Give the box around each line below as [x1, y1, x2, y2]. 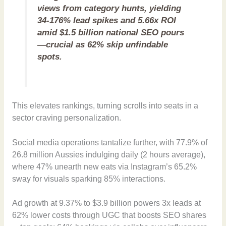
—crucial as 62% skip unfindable [37, 39, 168, 49]
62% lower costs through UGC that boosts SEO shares [12, 211, 206, 220]
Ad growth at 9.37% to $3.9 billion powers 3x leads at [12, 199, 201, 208]
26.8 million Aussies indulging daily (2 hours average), [12, 150, 205, 159]
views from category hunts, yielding [37, 3, 182, 13]
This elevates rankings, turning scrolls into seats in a [12, 101, 198, 110]
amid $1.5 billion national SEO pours [37, 27, 185, 37]
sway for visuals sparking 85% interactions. [12, 174, 165, 183]
